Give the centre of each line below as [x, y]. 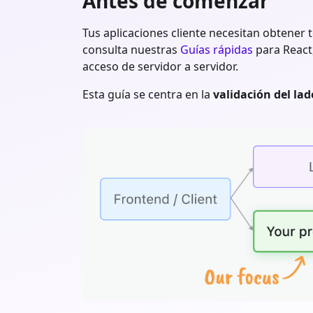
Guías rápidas [217, 49]
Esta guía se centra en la [148, 94]
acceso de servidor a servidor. [160, 66]
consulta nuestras [131, 49]
